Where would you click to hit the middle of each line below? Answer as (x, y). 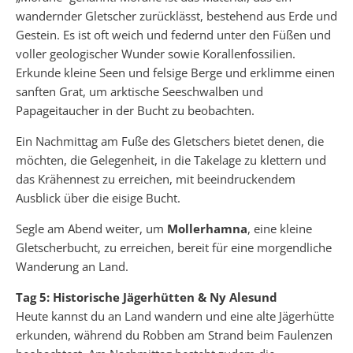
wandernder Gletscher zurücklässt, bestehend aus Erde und (176, 15)
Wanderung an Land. (72, 266)
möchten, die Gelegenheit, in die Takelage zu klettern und (171, 160)
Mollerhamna (207, 228)
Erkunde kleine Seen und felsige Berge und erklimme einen (175, 72)
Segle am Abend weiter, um (91, 228)
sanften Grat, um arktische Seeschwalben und (139, 91)
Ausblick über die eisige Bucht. (98, 197)
